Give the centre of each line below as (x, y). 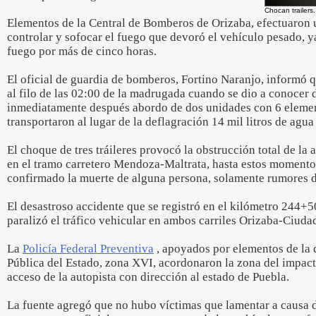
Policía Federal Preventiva (88, 249)
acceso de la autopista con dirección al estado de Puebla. (148, 277)
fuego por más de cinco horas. (82, 51)
